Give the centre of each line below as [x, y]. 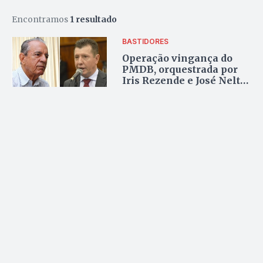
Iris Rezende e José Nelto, [186, 81]
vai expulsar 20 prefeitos [185, 92]
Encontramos [41, 19]
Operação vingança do [178, 58]
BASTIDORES [146, 42]
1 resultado [93, 19]
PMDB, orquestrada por [180, 70]
